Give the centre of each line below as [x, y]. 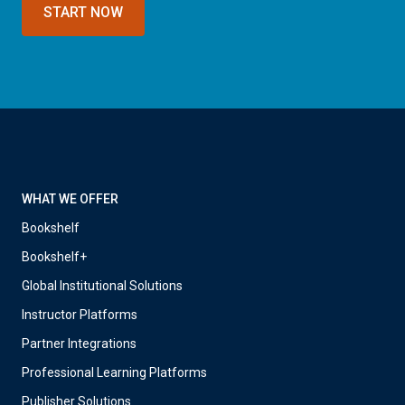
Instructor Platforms [80, 315]
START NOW [83, 13]
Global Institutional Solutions [102, 286]
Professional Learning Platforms [114, 373]
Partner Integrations [79, 344]
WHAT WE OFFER [70, 199]
